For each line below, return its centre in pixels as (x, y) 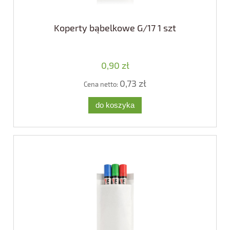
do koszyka (115, 105)
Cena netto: (102, 84)
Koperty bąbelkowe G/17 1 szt (115, 28)
